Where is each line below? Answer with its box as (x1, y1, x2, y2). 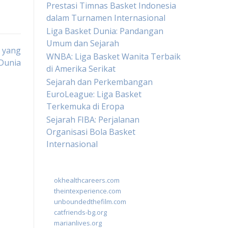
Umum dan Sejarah (46, 38, 119, 49)
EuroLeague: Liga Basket (46, 89, 141, 100)
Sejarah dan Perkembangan (46, 76, 153, 88)
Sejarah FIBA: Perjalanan (46, 114, 139, 125)
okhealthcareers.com (54, 176, 120, 185)
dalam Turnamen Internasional (46, 12, 165, 23)
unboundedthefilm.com (54, 197, 126, 206)
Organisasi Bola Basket (46, 126, 135, 137)
